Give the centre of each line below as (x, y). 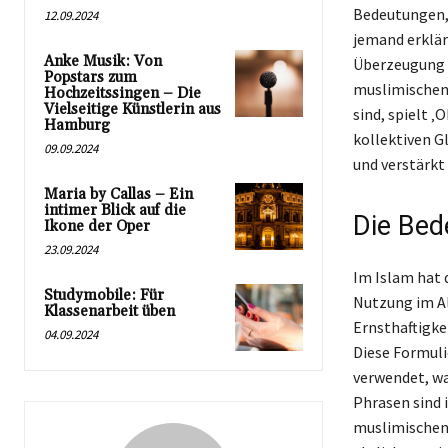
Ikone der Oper (97, 226)
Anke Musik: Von (103, 61)
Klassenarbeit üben (109, 311)
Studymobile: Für (104, 295)
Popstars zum (90, 77)
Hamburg (77, 125)
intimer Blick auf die (115, 210)
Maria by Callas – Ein (118, 194)
